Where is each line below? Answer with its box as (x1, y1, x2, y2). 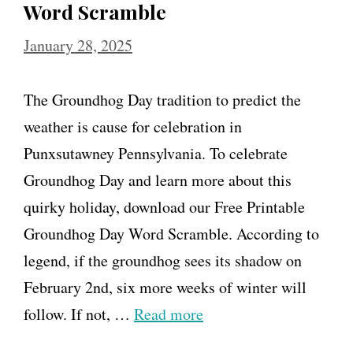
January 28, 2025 (24, 34, 132, 56)
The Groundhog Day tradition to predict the (24, 88, 301, 110)
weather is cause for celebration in (24, 115, 242, 137)
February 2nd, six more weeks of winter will (24, 276, 307, 298)
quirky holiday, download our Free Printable (24, 195, 305, 217)
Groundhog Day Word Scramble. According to (24, 222, 319, 244)
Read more (134, 303, 203, 325)
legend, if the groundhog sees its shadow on (24, 249, 302, 271)
